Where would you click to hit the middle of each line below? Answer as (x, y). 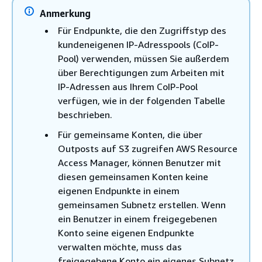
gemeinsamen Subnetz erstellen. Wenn (142, 205)
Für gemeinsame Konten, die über (130, 135)
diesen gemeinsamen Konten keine (133, 177)
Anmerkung (65, 13)
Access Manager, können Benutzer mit (139, 163)
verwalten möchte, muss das (120, 247)
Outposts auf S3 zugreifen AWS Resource (148, 149)
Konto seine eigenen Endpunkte (126, 233)
